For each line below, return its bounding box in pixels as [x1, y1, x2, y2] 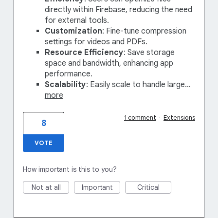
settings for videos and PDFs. [44, 37, 147, 47]
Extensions [163, 113, 195, 122]
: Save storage [123, 48, 175, 58]
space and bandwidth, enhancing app [44, 58, 173, 69]
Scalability [44, 80, 86, 90]
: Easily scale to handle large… [86, 80, 191, 90]
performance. [44, 69, 92, 79]
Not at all [31, 182, 61, 192]
